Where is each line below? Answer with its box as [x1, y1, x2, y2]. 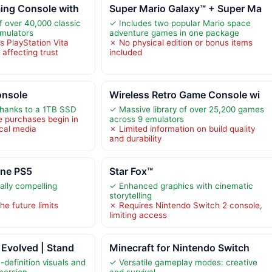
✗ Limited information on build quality [109, 123, 255, 134]
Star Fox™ [109, 165, 153, 177]
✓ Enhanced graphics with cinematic [109, 180, 253, 191]
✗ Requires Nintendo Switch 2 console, [109, 200, 262, 210]
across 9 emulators [109, 114, 184, 124]
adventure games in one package [109, 27, 239, 38]
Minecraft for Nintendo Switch [109, 241, 250, 254]
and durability [109, 133, 161, 143]
